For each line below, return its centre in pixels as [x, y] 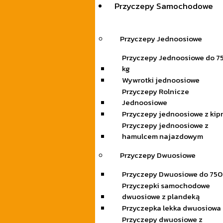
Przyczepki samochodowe [166, 186]
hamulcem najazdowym [162, 136]
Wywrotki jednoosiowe [161, 80]
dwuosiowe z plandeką [161, 197]
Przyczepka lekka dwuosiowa [171, 208]
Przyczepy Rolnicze [155, 92]
